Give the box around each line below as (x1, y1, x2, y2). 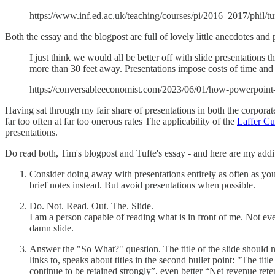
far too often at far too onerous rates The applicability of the (5, 115, 237, 126)
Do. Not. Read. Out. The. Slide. (29, 200, 153, 211)
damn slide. (29, 222, 74, 233)
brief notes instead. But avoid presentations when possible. (29, 179, 255, 190)
